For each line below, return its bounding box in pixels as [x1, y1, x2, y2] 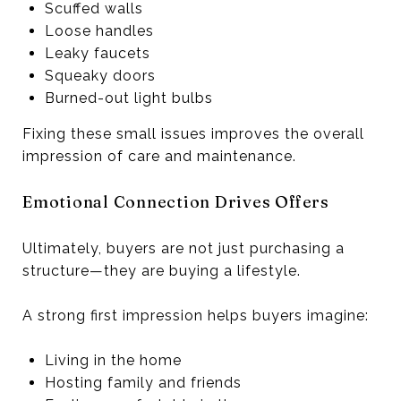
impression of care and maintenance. [22, 147, 296, 165]
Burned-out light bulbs [44, 89, 213, 107]
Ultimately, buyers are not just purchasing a [22, 239, 345, 257]
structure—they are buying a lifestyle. [22, 261, 301, 279]
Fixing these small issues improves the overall [22, 124, 364, 142]
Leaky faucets [44, 44, 150, 62]
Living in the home [44, 351, 182, 369]
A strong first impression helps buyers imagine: [22, 306, 369, 324]
